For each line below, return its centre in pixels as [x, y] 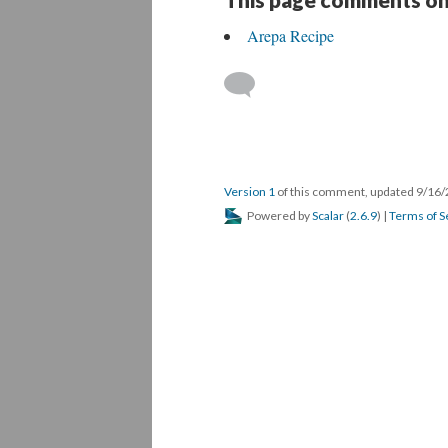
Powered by [278, 215]
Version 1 [249, 191]
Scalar [328, 215]
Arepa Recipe [290, 35]
